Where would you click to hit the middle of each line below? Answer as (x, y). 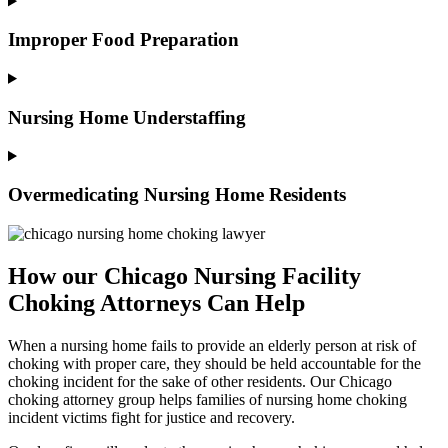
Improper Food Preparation (123, 40)
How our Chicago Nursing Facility (184, 275)
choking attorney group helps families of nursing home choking (207, 399)
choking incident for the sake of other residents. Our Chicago (200, 381)
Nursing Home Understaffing (127, 117)
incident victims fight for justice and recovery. (153, 417)
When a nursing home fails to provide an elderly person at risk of (212, 345)
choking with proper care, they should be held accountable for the (214, 363)
